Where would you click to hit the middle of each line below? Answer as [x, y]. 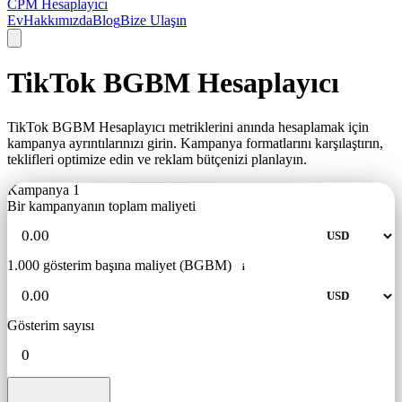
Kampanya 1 [44, 189]
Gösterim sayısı [51, 326]
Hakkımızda [58, 20]
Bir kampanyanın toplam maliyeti [101, 205]
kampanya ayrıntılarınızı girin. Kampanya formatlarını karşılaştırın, [195, 143]
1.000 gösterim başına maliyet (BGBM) [119, 265]
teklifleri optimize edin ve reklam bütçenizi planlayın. [157, 159]
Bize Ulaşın [153, 20]
